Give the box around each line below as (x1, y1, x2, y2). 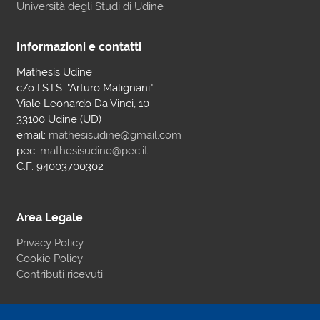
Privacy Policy (16, 236, 84, 249)
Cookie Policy (16, 251, 83, 265)
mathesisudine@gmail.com (48, 128, 181, 141)
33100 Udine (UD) (16, 112, 101, 126)
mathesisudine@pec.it (39, 144, 148, 157)
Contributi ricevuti (16, 267, 103, 281)
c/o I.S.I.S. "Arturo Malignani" (16, 81, 153, 94)
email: (16, 128, 49, 141)
